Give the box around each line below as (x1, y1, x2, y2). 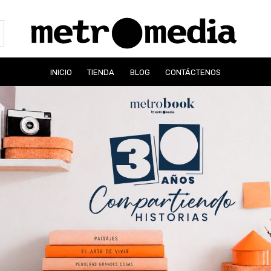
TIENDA (87, 67, 115, 77)
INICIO (50, 67, 72, 77)
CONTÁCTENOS (165, 67, 221, 77)
